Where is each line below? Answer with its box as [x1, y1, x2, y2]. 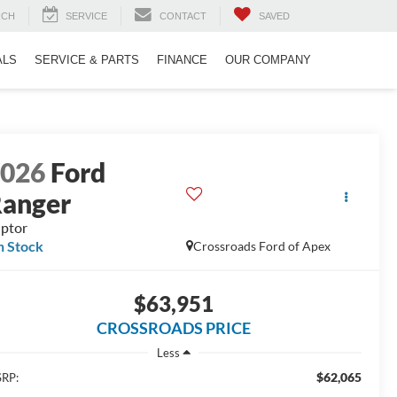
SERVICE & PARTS [35, 53, 139, 67]
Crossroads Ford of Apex [192, 238, 331, 254]
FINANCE [157, 53, 207, 67]
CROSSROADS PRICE [96, 318, 251, 339]
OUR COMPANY [225, 53, 311, 67]
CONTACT [160, 11, 206, 22]
